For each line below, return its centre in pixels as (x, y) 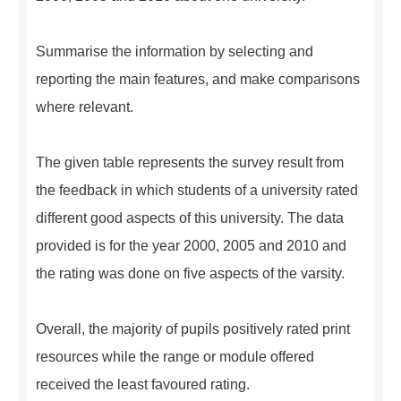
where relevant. (85, 107)
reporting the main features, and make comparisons (198, 79)
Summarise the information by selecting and (175, 51)
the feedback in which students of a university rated (197, 190)
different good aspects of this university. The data (190, 218)
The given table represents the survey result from (190, 162)
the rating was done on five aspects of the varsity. (190, 273)
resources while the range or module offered (175, 357)
